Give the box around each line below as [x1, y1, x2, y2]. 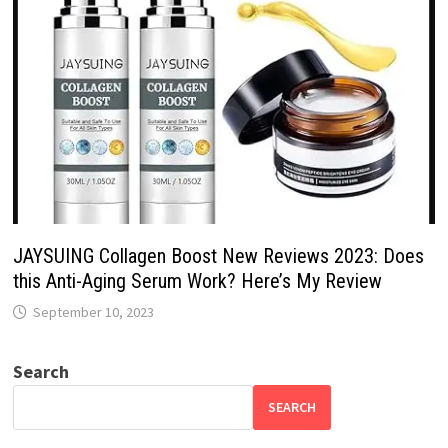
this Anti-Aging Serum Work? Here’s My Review [12, 268, 382, 293]
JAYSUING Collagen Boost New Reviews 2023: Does [12, 243, 424, 268]
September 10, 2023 [32, 302, 154, 321]
